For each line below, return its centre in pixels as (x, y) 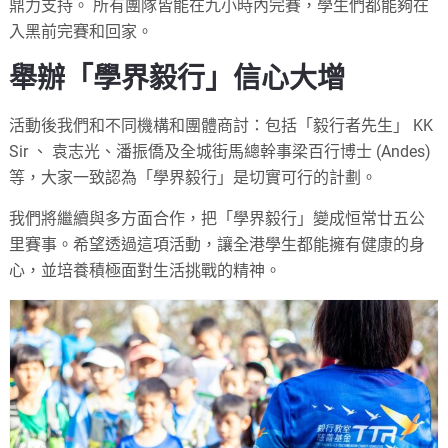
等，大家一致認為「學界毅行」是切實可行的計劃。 (193, 178)
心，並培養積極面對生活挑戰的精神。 (145, 271)
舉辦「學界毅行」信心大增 (177, 79)
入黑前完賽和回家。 (81, 32)
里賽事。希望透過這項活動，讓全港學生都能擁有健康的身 (217, 245)
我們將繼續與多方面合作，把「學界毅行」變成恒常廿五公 (217, 219)
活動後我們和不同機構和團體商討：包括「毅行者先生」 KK (221, 126)
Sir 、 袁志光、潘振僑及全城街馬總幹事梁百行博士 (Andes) (220, 152)
